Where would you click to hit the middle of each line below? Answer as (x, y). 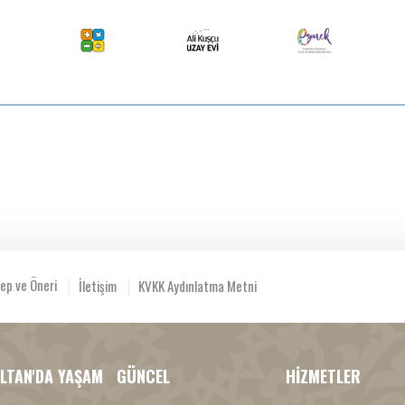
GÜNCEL (143, 377)
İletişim (97, 285)
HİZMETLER (324, 377)
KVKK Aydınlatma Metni (197, 285)
